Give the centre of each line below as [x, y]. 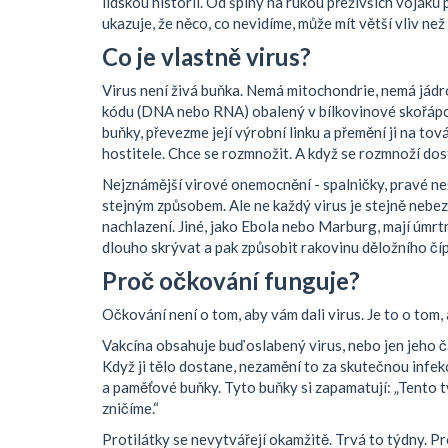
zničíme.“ [130, 408]
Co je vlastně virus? [206, 57]
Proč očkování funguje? [231, 281]
